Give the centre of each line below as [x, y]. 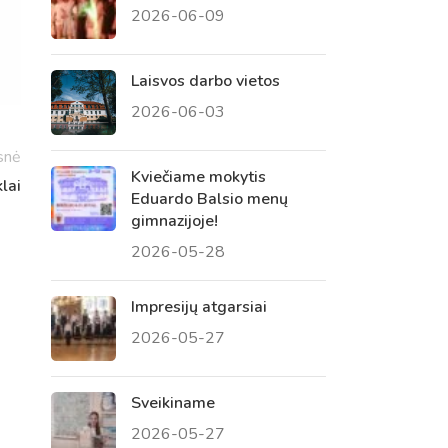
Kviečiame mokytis [198, 176]
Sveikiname [172, 402]
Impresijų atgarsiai [198, 306]
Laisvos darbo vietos [205, 80]
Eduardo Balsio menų [209, 198]
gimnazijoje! [174, 220]
